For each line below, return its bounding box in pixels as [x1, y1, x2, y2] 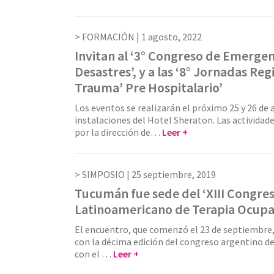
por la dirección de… [75, 125, 162, 138]
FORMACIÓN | [82, 30, 141, 43]
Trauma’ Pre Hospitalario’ [75, 78, 223, 96]
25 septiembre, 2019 [131, 168, 216, 180]
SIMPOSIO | [82, 168, 131, 180]
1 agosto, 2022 [141, 30, 202, 43]
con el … [75, 247, 113, 260]
